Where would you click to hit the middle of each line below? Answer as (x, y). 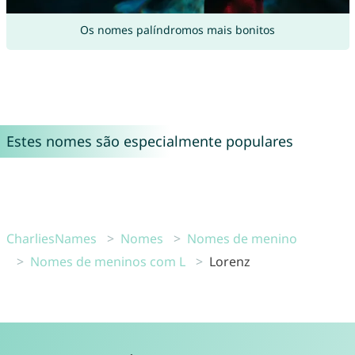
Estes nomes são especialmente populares (149, 141)
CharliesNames (51, 238)
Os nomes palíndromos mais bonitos (177, 29)
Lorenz (229, 261)
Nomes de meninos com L (107, 261)
